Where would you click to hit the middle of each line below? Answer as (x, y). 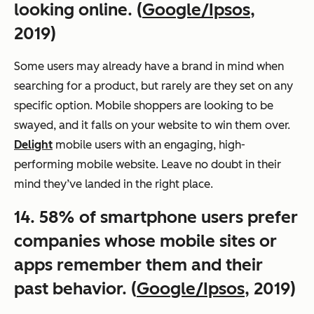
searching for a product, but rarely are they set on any (153, 86)
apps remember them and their (138, 265)
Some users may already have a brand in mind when (149, 67)
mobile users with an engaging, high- (149, 145)
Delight (33, 145)
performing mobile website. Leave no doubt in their (148, 165)
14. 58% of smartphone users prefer (156, 217)
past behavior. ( (75, 289)
